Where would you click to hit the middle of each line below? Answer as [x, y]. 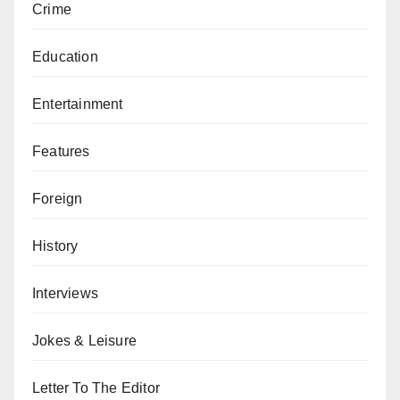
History [55, 246]
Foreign [58, 199]
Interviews [65, 293]
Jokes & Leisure [84, 341]
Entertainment [78, 104]
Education [65, 57]
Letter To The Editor [96, 388]
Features [61, 151]
